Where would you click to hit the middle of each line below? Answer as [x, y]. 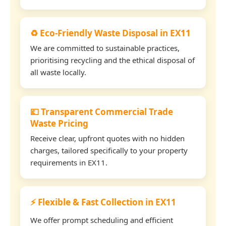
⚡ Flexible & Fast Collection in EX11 [103, 202]
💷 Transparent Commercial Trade [102, 111]
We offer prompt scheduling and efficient [102, 220]
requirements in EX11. [69, 162]
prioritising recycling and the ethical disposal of [112, 60]
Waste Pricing [59, 123]
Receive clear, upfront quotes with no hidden [107, 138]
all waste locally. [58, 72]
